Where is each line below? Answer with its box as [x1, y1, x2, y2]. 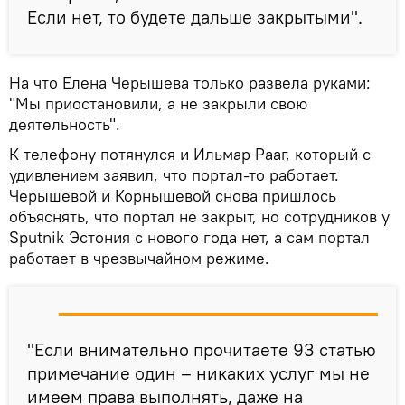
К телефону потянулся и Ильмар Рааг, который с [9, 144, 371, 165]
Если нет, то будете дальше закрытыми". [27, 5, 363, 29]
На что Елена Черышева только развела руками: [9, 72, 371, 94]
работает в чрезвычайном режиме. [9, 248, 269, 269]
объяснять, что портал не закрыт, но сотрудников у [9, 206, 390, 228]
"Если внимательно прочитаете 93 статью [27, 338, 376, 362]
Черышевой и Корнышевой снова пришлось [9, 185, 336, 207]
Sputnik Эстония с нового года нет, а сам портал [9, 227, 370, 249]
